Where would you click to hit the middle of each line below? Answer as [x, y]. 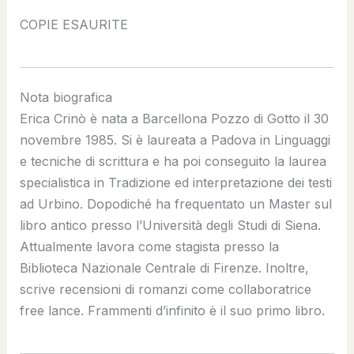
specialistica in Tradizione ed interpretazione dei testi [175, 182]
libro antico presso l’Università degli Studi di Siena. [170, 225]
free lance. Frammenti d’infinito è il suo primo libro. [172, 310]
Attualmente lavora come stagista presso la [149, 246]
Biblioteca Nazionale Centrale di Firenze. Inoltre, [164, 267]
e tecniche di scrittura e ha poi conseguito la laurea [173, 161]
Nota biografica [66, 97]
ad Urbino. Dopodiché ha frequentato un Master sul [175, 203]
